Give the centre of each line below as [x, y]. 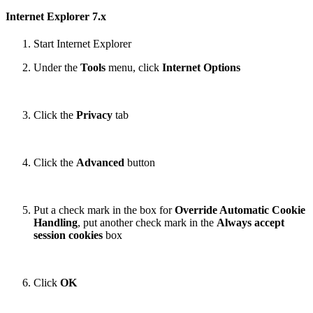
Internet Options [201, 67]
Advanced [100, 162]
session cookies [70, 235]
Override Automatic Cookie [240, 210]
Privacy [94, 115]
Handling [56, 222]
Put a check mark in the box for [104, 210]
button [140, 162]
